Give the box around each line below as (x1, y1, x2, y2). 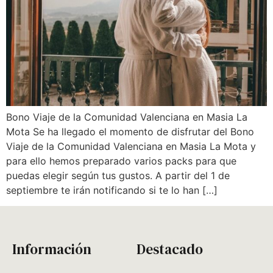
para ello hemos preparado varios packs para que (6, 155, 236, 167)
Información (12, 239, 91, 260)
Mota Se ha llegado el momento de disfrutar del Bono (6, 126, 254, 138)
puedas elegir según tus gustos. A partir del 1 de (6, 169, 230, 182)
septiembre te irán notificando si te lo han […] (6, 184, 218, 196)
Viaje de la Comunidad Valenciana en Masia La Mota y (6, 140, 256, 152)
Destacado (136, 239, 203, 260)
